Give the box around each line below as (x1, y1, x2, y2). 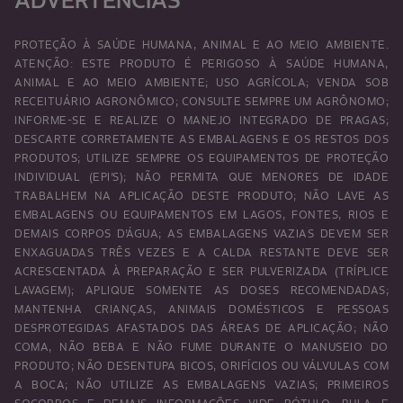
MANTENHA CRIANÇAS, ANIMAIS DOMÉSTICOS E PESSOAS (14, 302, 389, 316)
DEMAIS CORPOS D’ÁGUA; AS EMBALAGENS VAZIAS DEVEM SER (14, 227, 389, 240)
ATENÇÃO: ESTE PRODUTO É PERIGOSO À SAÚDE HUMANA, (14, 57, 389, 70)
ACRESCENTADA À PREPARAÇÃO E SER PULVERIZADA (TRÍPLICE (14, 264, 389, 278)
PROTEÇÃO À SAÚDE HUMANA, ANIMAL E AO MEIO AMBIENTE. (14, 38, 389, 51)
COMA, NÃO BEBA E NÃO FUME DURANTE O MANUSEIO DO (14, 340, 389, 354)
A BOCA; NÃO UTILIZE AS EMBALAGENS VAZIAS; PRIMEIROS (14, 378, 389, 391)
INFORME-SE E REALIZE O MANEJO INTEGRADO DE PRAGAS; (14, 113, 389, 127)
